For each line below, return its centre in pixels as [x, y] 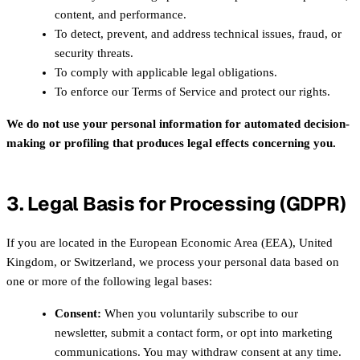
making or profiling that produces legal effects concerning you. [171, 143]
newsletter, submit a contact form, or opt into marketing [194, 332]
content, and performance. [121, 14]
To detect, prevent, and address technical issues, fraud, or [198, 34]
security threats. [94, 53]
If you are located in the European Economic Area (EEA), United [170, 242]
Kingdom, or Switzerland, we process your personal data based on [173, 262]
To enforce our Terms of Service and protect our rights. [192, 92]
